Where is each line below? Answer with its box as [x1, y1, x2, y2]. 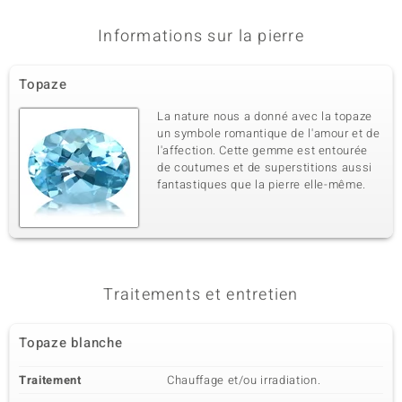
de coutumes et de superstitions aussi [157, 159, 373, 176]
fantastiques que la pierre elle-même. [157, 176, 367, 193]
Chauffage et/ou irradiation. [167, 371, 321, 389]
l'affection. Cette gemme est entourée [157, 142, 369, 159]
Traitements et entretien [103, 283, 299, 307]
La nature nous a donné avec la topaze [157, 108, 373, 125]
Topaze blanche [19, 333, 123, 353]
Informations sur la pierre [98, 24, 304, 48]
